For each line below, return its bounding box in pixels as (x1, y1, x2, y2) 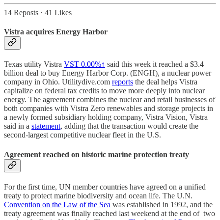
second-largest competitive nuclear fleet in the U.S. (4, 131, 161, 139)
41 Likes (45, 8, 72, 17)
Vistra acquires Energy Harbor (4, 27, 108, 36)
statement (31, 122, 60, 131)
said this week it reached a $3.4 (105, 60, 204, 69)
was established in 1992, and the (110, 200, 213, 209)
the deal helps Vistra (133, 78, 197, 86)
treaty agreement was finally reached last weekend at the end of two (4, 209, 215, 218)
